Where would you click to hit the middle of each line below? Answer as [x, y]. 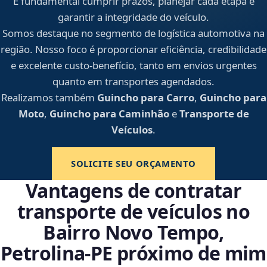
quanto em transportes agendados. [133, 82]
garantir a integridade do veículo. [133, 17]
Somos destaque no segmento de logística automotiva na [133, 33]
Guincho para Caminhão [109, 114]
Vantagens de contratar [133, 191]
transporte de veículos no [133, 212]
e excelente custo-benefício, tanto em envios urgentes [133, 66]
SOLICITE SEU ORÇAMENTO [133, 164]
